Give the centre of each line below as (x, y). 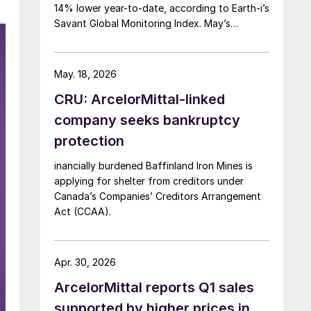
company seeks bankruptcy (147, 120)
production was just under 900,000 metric (152, 38)
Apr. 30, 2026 (85, 262)
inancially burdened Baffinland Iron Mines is (153, 165)
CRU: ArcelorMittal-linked (140, 99)
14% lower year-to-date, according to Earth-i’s (162, 8)
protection (89, 141)
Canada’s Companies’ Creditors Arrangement (158, 196)
